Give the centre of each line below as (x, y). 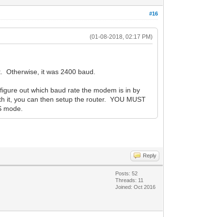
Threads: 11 (130, 180)
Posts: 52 (127, 173)
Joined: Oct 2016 (136, 187)
